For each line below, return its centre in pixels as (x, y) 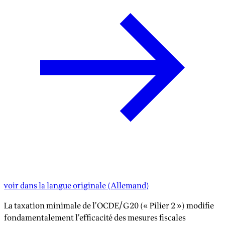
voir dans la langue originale (55, 186)
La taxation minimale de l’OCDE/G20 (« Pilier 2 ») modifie (109, 206)
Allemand (128, 186)
